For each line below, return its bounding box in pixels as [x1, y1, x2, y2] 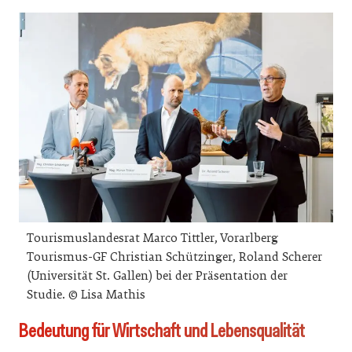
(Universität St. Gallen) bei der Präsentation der [27, 268, 288, 283]
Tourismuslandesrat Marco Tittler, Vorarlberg [27, 230, 278, 245]
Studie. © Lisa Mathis [27, 287, 145, 302]
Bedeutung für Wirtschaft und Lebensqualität [19, 317, 305, 343]
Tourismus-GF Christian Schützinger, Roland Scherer [27, 249, 322, 264]
